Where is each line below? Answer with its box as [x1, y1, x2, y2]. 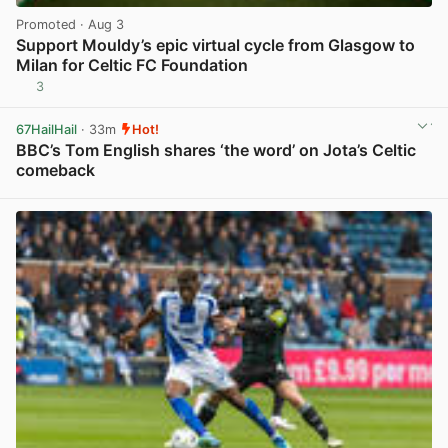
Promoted [16, 16, 76, 32]
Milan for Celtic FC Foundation [16, 55, 248, 76]
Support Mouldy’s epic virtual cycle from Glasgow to [16, 35, 415, 56]
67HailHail [16, 121, 77, 137]
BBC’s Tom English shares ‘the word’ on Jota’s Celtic [16, 139, 416, 160]
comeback [16, 159, 95, 180]
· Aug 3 [76, 16, 124, 32]
